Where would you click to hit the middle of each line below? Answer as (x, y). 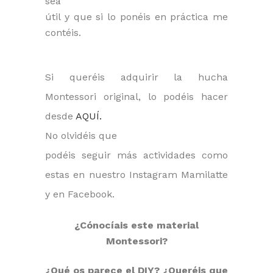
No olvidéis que (81, 135)
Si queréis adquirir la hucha (136, 77)
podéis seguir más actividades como (136, 155)
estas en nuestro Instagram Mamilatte (136, 174)
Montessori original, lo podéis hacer (136, 96)
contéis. (63, 32)
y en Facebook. (80, 194)
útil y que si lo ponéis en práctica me (136, 16)
